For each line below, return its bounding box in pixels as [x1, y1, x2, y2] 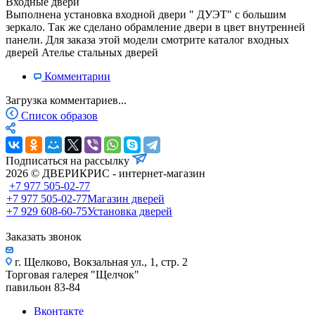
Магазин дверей [87, 192, 165, 205]
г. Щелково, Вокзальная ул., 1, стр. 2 [12, 255, 188, 268]
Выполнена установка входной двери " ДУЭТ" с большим [6, 8, 286, 20]
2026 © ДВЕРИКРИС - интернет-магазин [6, 167, 205, 179]
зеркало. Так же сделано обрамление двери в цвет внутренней [6, 20, 305, 33]
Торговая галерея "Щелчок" [6, 268, 139, 281]
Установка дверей [87, 205, 172, 217]
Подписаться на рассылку [6, 154, 132, 167]
